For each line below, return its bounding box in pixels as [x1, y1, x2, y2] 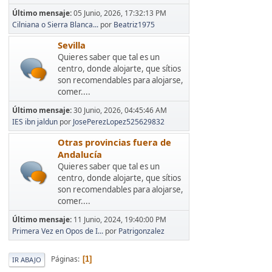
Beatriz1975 [114, 19, 155, 30]
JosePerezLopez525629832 [73, 116, 165, 127]
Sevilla [58, 38, 86, 51]
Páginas [51, 254, 78, 265]
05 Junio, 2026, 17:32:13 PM [73, 7, 166, 18]
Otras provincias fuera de [58, 135, 171, 148]
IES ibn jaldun [12, 116, 58, 127]
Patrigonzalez [118, 225, 165, 236]
